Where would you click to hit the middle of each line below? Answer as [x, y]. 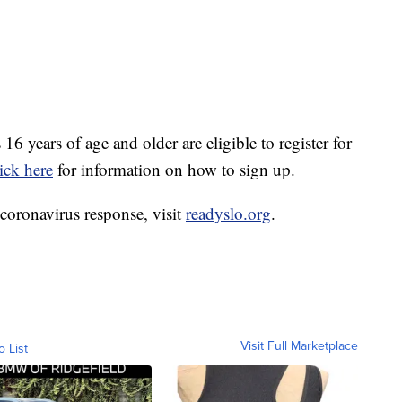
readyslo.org [228, 214]
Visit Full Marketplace [299, 346]
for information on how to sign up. [174, 170]
